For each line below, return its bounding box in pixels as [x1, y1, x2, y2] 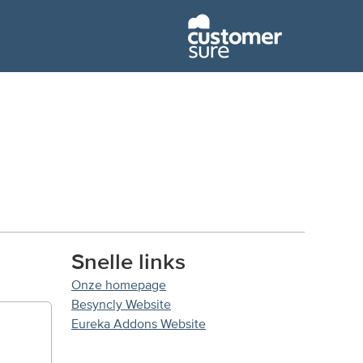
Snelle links [71, 249, 186, 275]
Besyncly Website [71, 297, 171, 313]
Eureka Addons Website [71, 316, 206, 332]
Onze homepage [71, 277, 166, 293]
